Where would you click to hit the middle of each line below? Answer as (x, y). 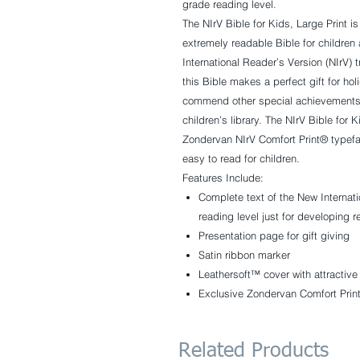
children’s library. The (234, 120)
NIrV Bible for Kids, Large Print (275, 24)
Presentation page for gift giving (274, 236)
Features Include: (223, 178)
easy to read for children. (241, 159)
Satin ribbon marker (244, 255)
